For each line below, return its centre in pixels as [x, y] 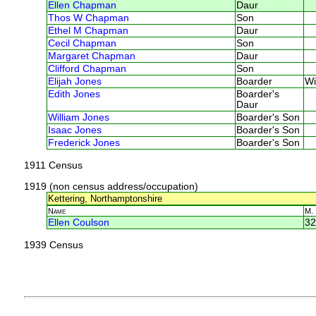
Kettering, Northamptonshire [105, 198]
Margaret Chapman [91, 56]
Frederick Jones [84, 142]
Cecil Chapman [82, 43]
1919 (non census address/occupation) [111, 186]
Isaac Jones [74, 130]
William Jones [78, 117]
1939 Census [53, 245]
